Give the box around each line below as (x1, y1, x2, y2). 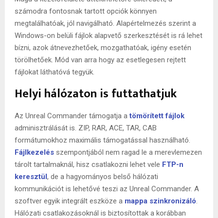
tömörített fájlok (127, 111, 184, 120)
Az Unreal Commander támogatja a (15, 111, 127, 120)
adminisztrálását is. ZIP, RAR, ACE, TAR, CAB (15, 123, 157, 132)
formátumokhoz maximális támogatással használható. (15, 135, 190, 145)
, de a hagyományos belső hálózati (47, 172, 158, 181)
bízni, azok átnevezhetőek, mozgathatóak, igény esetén (15, 43, 191, 52)
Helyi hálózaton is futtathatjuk (15, 84, 177, 104)
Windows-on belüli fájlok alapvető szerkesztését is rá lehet (15, 31, 202, 40)
